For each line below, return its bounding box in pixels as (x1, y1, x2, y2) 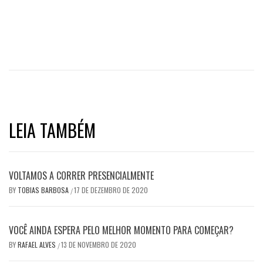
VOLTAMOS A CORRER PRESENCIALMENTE (9, 168, 154, 183)
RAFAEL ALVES (18, 240, 58, 250)
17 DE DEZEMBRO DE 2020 (74, 185, 148, 195)
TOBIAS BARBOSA (18, 185, 70, 195)
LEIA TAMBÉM (9, 117, 96, 144)
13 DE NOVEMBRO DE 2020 (61, 240, 136, 250)
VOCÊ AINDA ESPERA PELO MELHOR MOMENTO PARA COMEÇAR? (9, 223, 234, 238)
